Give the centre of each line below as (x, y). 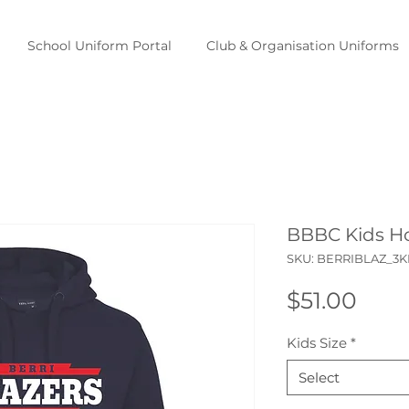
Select (319, 378)
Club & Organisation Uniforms (303, 46)
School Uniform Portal (100, 46)
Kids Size (317, 343)
